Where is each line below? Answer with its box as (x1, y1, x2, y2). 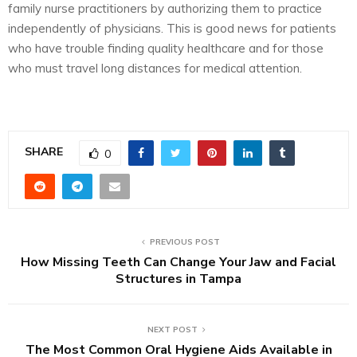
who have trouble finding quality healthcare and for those (8, 40, 324, 56)
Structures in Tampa (116, 269, 241, 288)
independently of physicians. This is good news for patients (8, 20, 336, 36)
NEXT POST (147, 324, 198, 335)
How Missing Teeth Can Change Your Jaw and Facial (21, 253, 336, 271)
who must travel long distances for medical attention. (8, 60, 302, 76)
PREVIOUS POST (150, 236, 220, 247)
